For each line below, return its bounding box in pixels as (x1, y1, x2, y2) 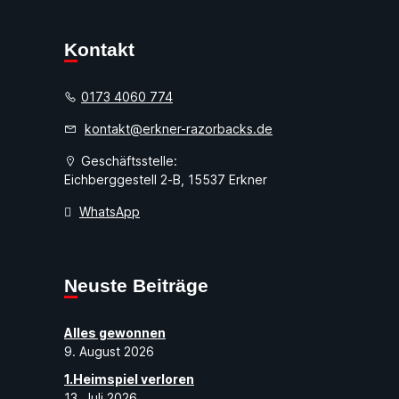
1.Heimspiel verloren (64, 371, 194, 387)
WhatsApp (79, 204, 140, 220)
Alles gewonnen (64, 325, 166, 341)
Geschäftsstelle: (81, 153, 177, 169)
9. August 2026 (64, 344, 154, 360)
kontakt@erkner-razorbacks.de (85, 121, 273, 137)
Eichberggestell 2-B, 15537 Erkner (64, 172, 267, 188)
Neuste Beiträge (77, 275, 208, 297)
